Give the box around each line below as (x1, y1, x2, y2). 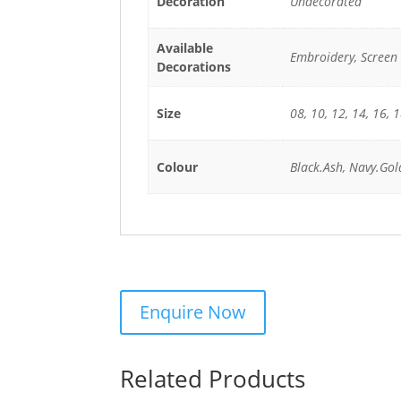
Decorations (156, 58, 231, 75)
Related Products (120, 362, 306, 395)
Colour (156, 158, 198, 175)
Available (156, 39, 213, 56)
